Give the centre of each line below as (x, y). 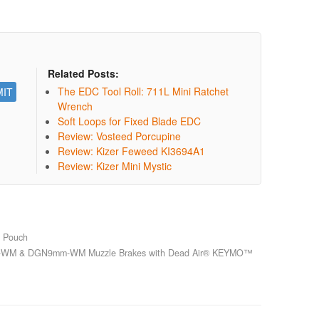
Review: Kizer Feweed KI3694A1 (132, 151)
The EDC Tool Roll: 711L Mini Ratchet (143, 91)
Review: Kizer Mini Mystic (115, 166)
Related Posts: (84, 73)
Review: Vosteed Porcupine (120, 136)
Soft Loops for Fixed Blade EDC (130, 121)
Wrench (75, 106)
